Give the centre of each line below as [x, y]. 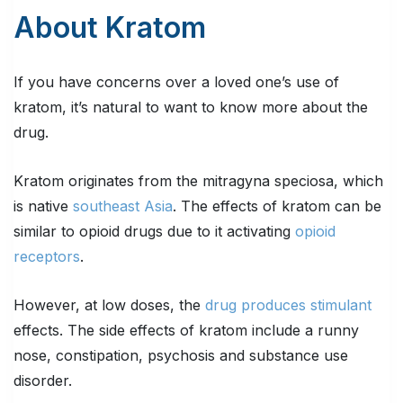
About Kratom [110, 28]
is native [43, 206]
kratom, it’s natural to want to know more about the [191, 107]
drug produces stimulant [288, 305]
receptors [47, 257]
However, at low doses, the [109, 305]
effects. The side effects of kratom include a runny [186, 331]
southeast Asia [123, 206]
